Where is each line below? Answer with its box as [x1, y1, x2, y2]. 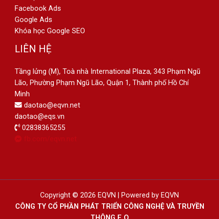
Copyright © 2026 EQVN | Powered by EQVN [40, 190, 179, 199]
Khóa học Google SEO [15, 26, 85, 35]
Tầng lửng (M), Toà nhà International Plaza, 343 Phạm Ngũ [15, 66, 200, 76]
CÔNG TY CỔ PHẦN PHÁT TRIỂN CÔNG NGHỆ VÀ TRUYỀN [15, 201, 204, 211]
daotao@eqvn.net [22, 100, 80, 109]
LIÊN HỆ [15, 43, 51, 55]
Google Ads [15, 15, 52, 24]
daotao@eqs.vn [15, 111, 65, 121]
